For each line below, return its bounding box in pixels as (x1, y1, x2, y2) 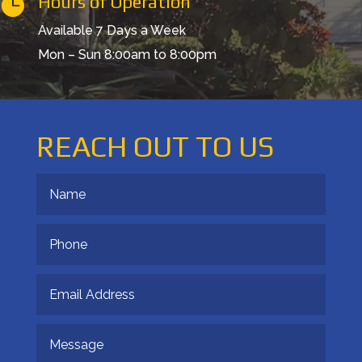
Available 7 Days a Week (38, 22, 186, 38)
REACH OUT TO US (36, 128, 274, 163)
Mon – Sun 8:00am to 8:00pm (38, 46, 217, 62)
